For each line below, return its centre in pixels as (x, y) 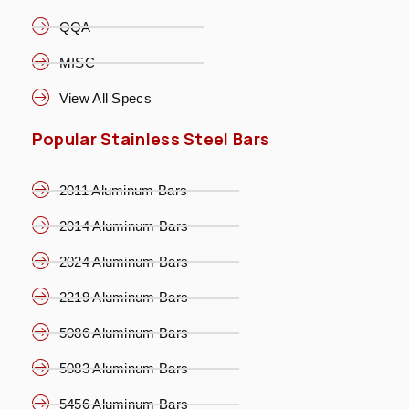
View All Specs (105, 99)
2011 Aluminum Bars (123, 190)
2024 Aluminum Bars (124, 261)
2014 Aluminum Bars (124, 225)
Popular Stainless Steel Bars (151, 139)
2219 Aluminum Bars (124, 297)
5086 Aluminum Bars (124, 332)
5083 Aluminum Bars (124, 368)
